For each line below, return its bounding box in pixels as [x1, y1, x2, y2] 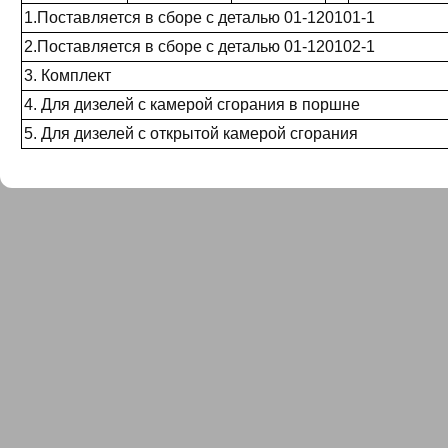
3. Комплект [24, 67, 111, 84]
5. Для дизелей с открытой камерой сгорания [24, 125, 358, 142]
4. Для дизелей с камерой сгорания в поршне [24, 96, 360, 113]
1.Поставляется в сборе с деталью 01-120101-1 [24, 9, 375, 26]
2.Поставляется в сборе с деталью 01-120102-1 [24, 38, 375, 55]
